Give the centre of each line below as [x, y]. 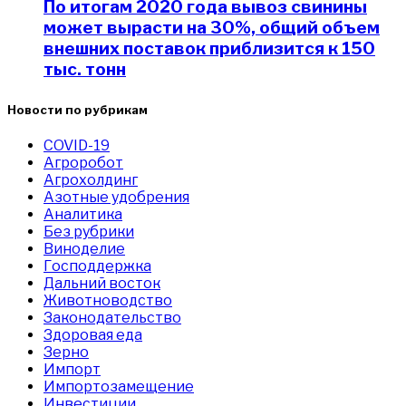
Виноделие [84, 249]
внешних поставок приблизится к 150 [209, 48]
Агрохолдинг [91, 180]
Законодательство [112, 318]
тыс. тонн [85, 69]
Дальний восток [102, 284]
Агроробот [83, 163]
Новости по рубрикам [77, 109]
